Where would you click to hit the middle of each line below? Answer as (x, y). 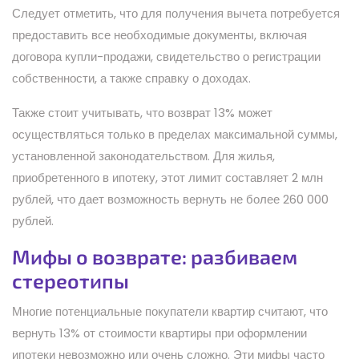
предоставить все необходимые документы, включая (159, 34)
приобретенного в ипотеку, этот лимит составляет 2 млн (167, 177)
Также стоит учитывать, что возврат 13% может (142, 112)
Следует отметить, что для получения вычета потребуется (176, 13)
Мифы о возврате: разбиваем (155, 256)
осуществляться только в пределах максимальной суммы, (175, 134)
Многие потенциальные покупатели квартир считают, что (170, 311)
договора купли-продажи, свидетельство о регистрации (166, 56)
